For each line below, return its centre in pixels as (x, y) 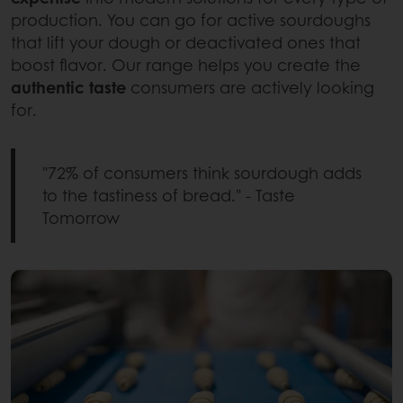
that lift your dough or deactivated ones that (186, 42)
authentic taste (68, 87)
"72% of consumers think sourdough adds (202, 172)
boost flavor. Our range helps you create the (186, 64)
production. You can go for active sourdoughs (191, 19)
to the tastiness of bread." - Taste (169, 195)
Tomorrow (81, 217)
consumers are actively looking (250, 87)
